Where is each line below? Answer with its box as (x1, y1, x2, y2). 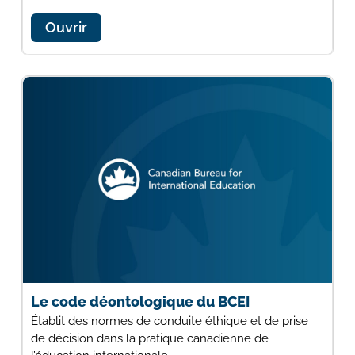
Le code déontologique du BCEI (30, 292, 250, 310)
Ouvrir (44, 18, 87, 36)
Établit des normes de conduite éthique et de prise (30, 313, 308, 328)
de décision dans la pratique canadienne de (30, 330, 269, 345)
